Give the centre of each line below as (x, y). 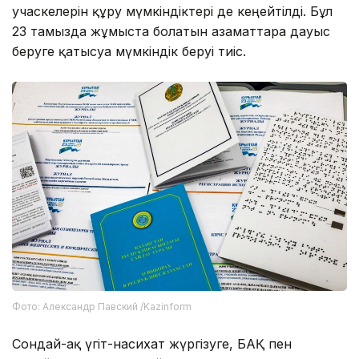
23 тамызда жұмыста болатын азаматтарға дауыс (171, 31)
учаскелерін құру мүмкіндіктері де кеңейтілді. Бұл (172, 11)
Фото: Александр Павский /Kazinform (102, 307)
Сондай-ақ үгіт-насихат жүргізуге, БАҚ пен (152, 344)
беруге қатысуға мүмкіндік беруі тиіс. (129, 51)
